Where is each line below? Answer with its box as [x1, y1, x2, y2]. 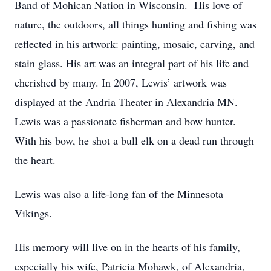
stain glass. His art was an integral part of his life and [15, 56, 249, 70]
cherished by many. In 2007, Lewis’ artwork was [15, 75, 227, 90]
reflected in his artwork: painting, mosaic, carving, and [15, 36, 255, 51]
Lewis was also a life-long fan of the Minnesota [15, 186, 223, 201]
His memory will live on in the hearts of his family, [15, 240, 240, 254]
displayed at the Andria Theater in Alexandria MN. [15, 94, 238, 109]
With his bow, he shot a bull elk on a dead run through [15, 133, 254, 148]
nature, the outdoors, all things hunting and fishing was [15, 17, 256, 31]
